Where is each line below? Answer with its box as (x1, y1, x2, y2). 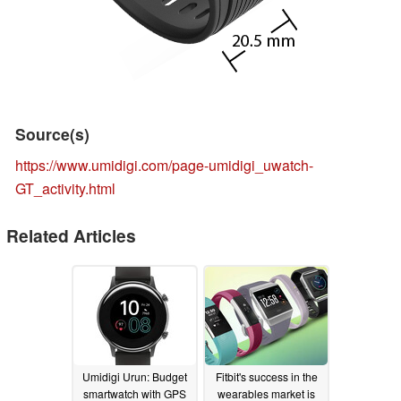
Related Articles (6, 223, 136, 249)
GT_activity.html (15, 178, 115, 200)
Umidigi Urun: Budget (82, 368, 187, 384)
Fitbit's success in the (215, 368, 318, 384)
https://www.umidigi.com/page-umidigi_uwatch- (15, 155, 313, 176)
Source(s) (15, 123, 90, 146)
